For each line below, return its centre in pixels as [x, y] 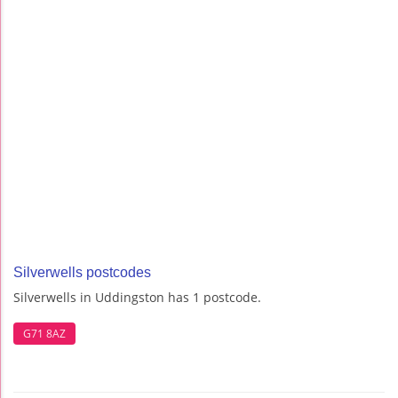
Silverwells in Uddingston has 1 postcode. [137, 298]
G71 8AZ [44, 333]
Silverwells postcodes [82, 273]
